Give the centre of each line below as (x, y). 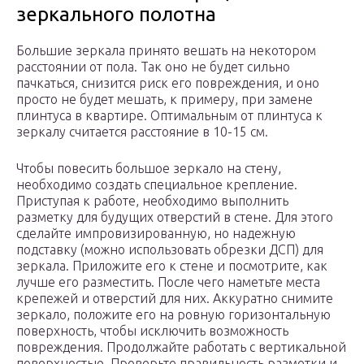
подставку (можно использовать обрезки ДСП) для (170, 250)
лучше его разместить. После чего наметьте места (168, 282)
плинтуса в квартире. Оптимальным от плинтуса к (169, 116)
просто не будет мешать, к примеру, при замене (165, 100)
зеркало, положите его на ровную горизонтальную (173, 315)
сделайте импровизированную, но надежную (156, 234)
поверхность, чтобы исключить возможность (152, 331)
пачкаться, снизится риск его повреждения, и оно (168, 83)
